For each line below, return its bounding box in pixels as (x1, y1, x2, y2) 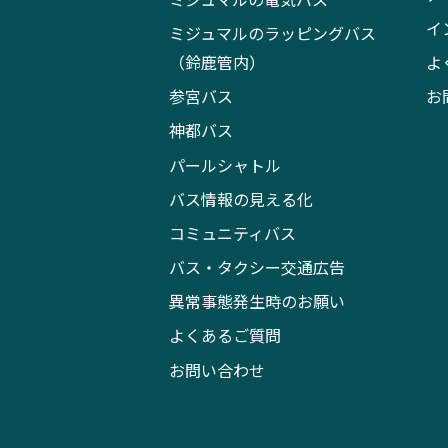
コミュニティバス (169, 221, 297, 246)
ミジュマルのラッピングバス (169, 21, 377, 46)
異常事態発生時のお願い (169, 289, 346, 314)
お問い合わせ (169, 357, 266, 382)
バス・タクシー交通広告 (169, 255, 346, 280)
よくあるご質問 (169, 323, 282, 348)
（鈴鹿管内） (169, 50, 266, 75)
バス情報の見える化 (169, 186, 314, 211)
